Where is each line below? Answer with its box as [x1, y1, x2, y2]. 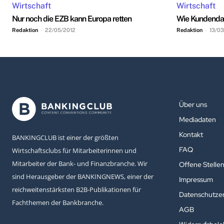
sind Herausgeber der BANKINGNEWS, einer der [12, 172, 153, 181]
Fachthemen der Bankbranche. [12, 198, 103, 207]
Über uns [179, 100, 207, 109]
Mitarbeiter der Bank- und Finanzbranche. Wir [12, 159, 147, 168]
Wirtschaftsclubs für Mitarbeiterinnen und [12, 146, 136, 155]
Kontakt [179, 130, 203, 139]
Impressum [179, 175, 213, 184]
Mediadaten [179, 115, 216, 124]
